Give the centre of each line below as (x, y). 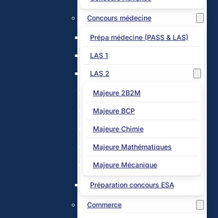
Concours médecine (119, 18)
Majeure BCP (114, 111)
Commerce (104, 205)
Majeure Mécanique (125, 165)
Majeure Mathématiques (132, 147)
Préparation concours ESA (132, 185)
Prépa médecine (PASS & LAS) (139, 37)
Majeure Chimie (118, 129)
